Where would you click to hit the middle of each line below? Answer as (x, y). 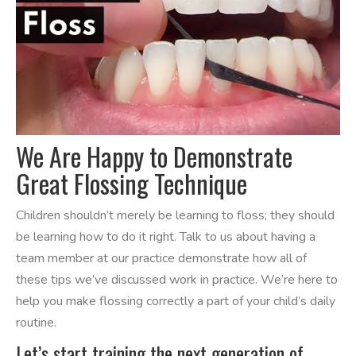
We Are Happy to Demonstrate (154, 157)
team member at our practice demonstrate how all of (161, 259)
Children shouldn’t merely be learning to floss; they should (175, 216)
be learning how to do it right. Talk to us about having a (166, 237)
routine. (36, 323)
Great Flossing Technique (132, 184)
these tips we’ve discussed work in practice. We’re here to (177, 280)
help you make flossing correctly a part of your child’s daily (176, 302)
